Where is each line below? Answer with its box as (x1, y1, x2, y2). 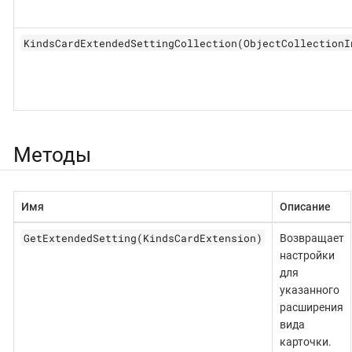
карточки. (279, 335, 332, 348)
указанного (279, 283, 339, 296)
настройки (279, 248, 335, 262)
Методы (13, 143, 91, 167)
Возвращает (279, 231, 344, 244)
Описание (279, 200, 331, 213)
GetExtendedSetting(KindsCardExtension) (23, 230, 262, 245)
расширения (279, 300, 343, 313)
